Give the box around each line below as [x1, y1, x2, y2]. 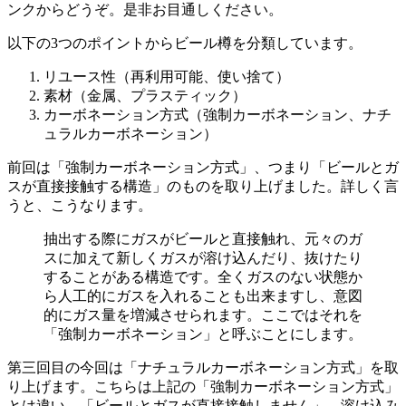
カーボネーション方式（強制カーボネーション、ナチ [43, 106, 391, 122]
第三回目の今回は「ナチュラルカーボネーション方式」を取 [7, 359, 399, 375]
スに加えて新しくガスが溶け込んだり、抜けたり [43, 249, 362, 266]
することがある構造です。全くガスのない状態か [43, 268, 362, 285]
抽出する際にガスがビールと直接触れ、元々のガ [43, 230, 362, 246]
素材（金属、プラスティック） [43, 87, 246, 103]
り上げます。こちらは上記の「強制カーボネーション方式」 [7, 378, 399, 394]
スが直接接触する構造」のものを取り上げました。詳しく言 [7, 178, 399, 194]
